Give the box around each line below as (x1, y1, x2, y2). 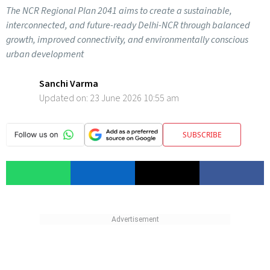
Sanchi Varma (39, 77, 98, 90)
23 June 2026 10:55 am (90, 92, 179, 105)
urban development (6, 48, 84, 61)
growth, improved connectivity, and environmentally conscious (6, 33, 248, 46)
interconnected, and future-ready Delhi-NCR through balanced (6, 19, 250, 32)
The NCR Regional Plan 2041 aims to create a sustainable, (6, 4, 232, 17)
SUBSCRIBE (182, 129, 222, 140)
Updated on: (39, 92, 90, 105)
